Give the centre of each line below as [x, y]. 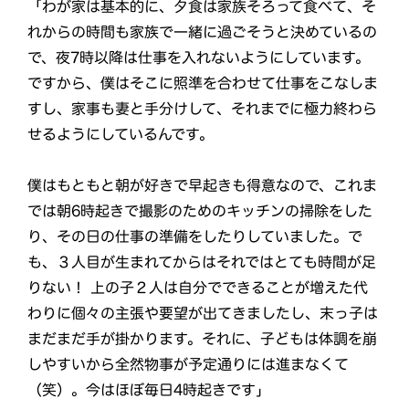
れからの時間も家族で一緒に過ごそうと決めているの [203, 32]
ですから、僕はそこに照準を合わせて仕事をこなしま [203, 83]
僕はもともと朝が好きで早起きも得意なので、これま [202, 185]
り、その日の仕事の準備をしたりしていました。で [194, 236]
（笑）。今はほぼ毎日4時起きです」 [148, 390]
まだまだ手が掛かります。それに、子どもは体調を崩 [202, 339]
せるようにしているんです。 [121, 134]
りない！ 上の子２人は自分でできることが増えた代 [197, 288]
